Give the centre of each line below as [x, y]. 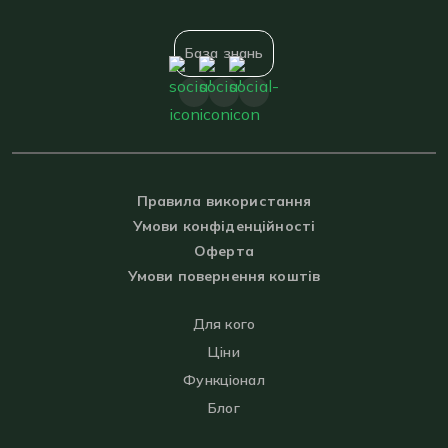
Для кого [224, 324]
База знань [224, 53]
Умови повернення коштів [224, 276]
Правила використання [224, 201]
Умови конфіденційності [224, 226]
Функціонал [224, 380]
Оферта [224, 251]
